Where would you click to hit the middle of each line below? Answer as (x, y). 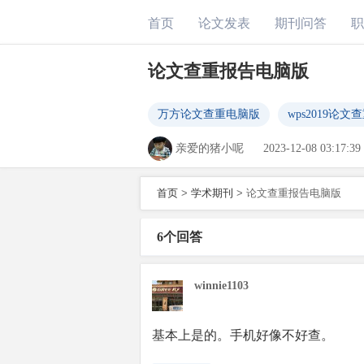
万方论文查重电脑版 (209, 114)
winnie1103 (221, 286)
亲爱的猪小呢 (210, 148)
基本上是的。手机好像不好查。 (243, 335)
